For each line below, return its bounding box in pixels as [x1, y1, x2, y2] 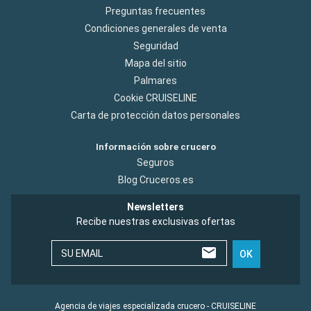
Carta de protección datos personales [71, 109, 240, 121]
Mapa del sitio [124, 57, 187, 69]
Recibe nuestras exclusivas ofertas [76, 215, 235, 227]
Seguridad [133, 40, 178, 51]
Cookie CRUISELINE [114, 92, 197, 103]
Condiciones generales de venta [84, 22, 227, 34]
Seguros [137, 156, 174, 168]
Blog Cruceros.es [117, 174, 194, 185]
